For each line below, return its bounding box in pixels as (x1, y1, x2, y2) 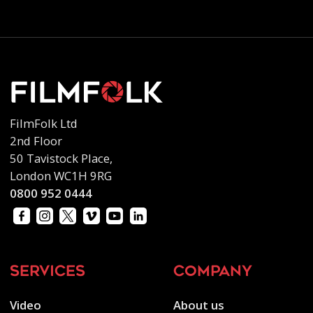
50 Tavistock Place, (9, 150, 112, 166)
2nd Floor (9, 132, 69, 149)
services (9, 264, 85, 279)
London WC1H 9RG (9, 167, 112, 184)
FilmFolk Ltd (9, 115, 85, 131)
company (173, 264, 252, 279)
